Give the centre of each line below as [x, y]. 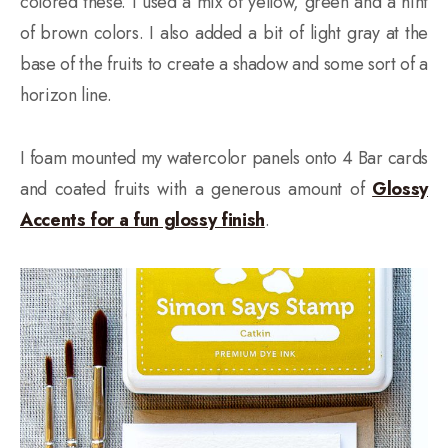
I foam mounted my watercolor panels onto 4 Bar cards [224, 157]
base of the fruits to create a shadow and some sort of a [224, 63]
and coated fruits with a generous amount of [196, 188]
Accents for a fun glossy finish [142, 219]
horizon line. [66, 94]
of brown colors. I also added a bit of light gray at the [224, 32]
